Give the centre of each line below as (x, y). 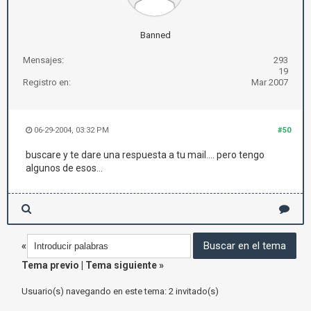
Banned (155, 35)
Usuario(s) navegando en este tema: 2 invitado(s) (120, 291)
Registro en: (47, 82)
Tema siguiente (121, 265)
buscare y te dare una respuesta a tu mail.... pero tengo (145, 155)
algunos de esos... (64, 168)
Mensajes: (43, 60)
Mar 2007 (270, 82)
